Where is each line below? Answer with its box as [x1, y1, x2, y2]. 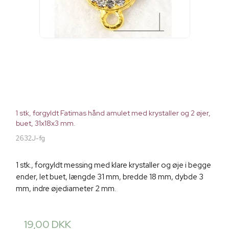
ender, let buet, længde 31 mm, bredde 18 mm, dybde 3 [16, 172, 203, 182]
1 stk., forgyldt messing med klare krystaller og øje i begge [16, 160, 211, 171]
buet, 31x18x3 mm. [16, 119, 76, 128]
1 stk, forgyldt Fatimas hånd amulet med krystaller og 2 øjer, [16, 108, 211, 118]
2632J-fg [16, 134, 45, 143]
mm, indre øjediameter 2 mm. [16, 184, 116, 194]
